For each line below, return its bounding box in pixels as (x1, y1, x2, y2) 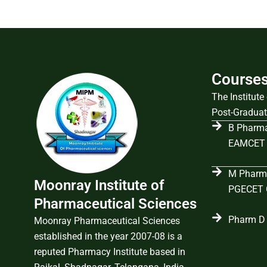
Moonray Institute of (34, 177, 164, 194)
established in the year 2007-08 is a (34, 231, 182, 242)
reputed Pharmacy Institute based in (34, 246, 185, 257)
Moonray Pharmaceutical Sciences (34, 215, 180, 226)
